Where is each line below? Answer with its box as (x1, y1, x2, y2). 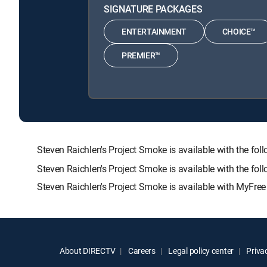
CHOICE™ (222, 26, 256, 38)
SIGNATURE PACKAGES (104, 2, 203, 15)
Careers (126, 244, 156, 256)
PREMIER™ (122, 49, 160, 61)
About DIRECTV (60, 244, 116, 256)
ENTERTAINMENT (122, 26, 187, 38)
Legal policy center (166, 244, 234, 256)
